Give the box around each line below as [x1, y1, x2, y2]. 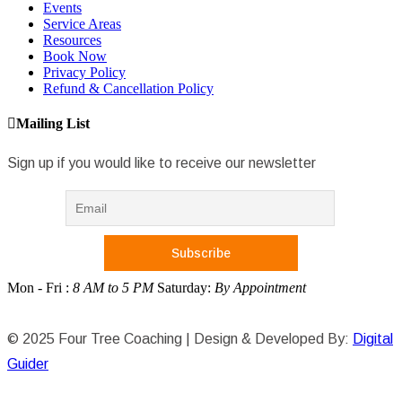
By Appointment [214, 280, 306, 296]
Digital [353, 331, 393, 347]
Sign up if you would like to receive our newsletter [7, 155, 316, 171]
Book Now [43, 48, 107, 64]
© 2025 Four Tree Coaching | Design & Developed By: [7, 331, 353, 347]
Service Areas [43, 15, 121, 31]
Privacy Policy [43, 64, 126, 80]
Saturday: [157, 280, 214, 296]
